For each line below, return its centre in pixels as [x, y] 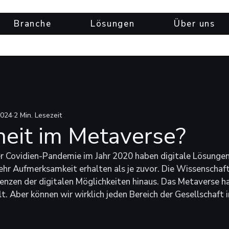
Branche [33, 24]
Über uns [194, 24]
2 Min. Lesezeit [38, 115]
